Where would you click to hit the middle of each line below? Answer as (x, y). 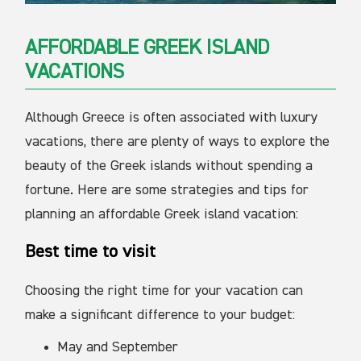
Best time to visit (91, 252)
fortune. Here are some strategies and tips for (167, 190)
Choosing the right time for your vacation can (164, 290)
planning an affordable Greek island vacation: (162, 214)
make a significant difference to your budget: (160, 315)
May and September (118, 347)
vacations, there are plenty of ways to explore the (178, 141)
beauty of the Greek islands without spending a (169, 166)
